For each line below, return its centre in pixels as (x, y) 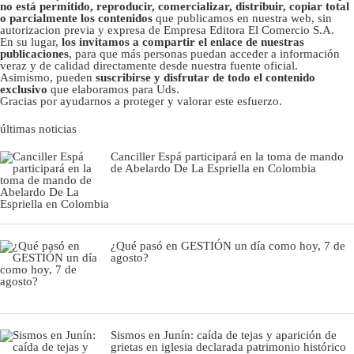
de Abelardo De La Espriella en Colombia (213, 169)
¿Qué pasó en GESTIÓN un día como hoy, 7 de (228, 246)
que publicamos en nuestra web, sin (244, 19)
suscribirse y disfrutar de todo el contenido (205, 78)
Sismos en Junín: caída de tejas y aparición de (224, 335)
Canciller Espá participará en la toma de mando (227, 157)
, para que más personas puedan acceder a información (204, 54)
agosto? (130, 258)
